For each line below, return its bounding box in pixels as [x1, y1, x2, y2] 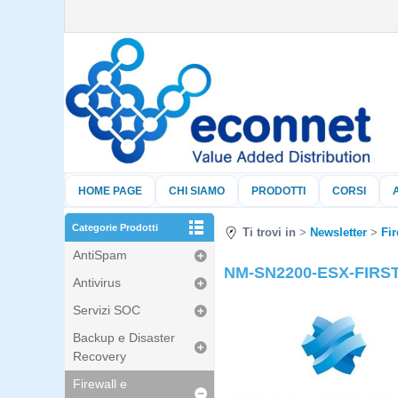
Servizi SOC [73, 303, 140, 317]
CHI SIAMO [169, 185, 225, 197]
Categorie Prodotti [72, 222, 158, 233]
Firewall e [73, 377, 127, 391]
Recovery [73, 349, 126, 363]
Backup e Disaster [73, 330, 175, 345]
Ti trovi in [243, 226, 296, 239]
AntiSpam [73, 248, 127, 262]
